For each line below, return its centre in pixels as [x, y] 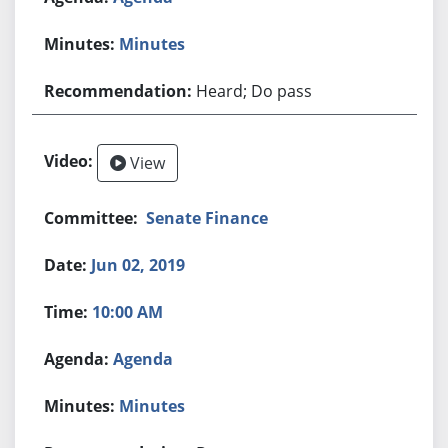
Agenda [143, 358]
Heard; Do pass [254, 90]
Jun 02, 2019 [138, 264]
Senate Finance [207, 217]
